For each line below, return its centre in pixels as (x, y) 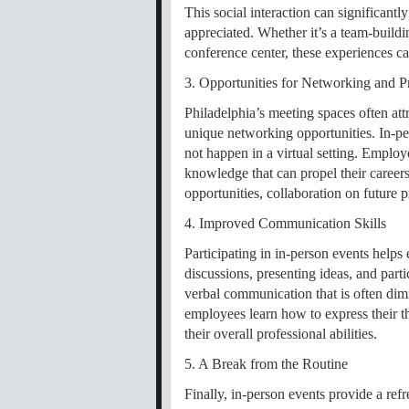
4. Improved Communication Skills (285, 224)
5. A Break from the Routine (266, 364)
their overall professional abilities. (281, 334)
